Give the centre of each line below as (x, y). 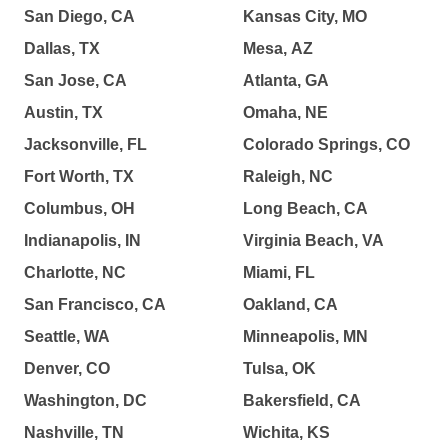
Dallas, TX (62, 48)
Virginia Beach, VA (313, 240)
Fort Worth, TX (79, 176)
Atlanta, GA (285, 80)
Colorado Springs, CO (326, 144)
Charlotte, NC (75, 272)
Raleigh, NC (287, 176)
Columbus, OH (79, 208)
